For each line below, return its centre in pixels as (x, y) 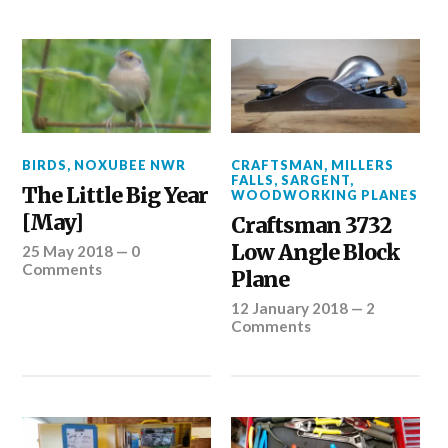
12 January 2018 (290, 308)
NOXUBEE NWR (130, 165)
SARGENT (316, 180)
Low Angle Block (315, 253)
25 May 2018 (68, 251)
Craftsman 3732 (311, 226)
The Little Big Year (115, 196)
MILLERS (363, 165)
